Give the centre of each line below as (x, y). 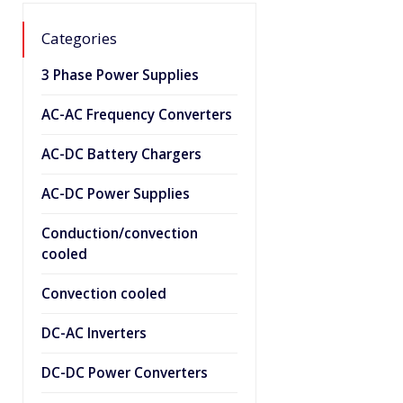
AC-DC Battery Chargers (121, 154)
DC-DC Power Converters (125, 373)
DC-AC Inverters (94, 333)
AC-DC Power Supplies (116, 194)
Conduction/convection (120, 233)
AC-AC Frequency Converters (137, 115)
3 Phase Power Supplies (120, 75)
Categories (79, 38)
